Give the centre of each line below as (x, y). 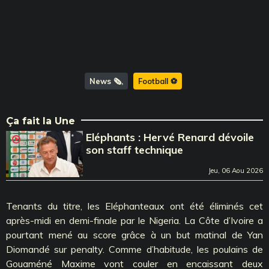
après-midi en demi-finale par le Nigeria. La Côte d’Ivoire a (134, 220)
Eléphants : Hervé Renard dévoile (170, 137)
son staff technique (135, 150)
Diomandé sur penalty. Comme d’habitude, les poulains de (134, 249)
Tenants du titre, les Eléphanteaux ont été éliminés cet (134, 206)
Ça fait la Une (41, 121)
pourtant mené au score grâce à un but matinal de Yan (134, 234)
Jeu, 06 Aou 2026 (236, 170)
